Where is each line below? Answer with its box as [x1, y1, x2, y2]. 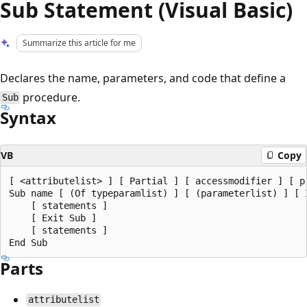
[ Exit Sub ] [9, 212, 97, 223]
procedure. [20, 89, 81, 105]
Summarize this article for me [23, 37, 136, 49]
